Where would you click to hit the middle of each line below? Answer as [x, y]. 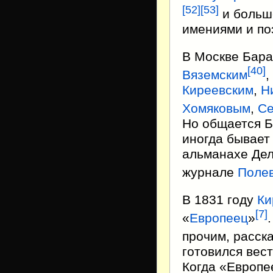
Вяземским [215, 75]
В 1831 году [220, 200]
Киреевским [218, 90]
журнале [210, 172]
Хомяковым [216, 108]
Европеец [219, 218]
